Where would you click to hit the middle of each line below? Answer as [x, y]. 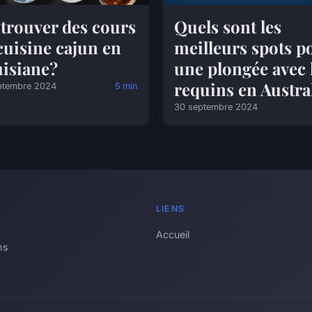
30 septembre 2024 [216, 107]
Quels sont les [228, 26]
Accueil [173, 234]
